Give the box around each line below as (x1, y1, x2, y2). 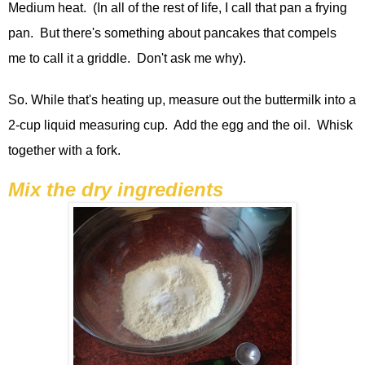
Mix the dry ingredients (8, 178, 223, 200)
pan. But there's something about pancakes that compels (8, 25, 336, 40)
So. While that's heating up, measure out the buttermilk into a (8, 92, 356, 107)
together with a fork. (8, 143, 121, 157)
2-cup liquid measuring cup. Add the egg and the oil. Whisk (8, 117, 353, 132)
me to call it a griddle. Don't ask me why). (8, 51, 253, 65)
